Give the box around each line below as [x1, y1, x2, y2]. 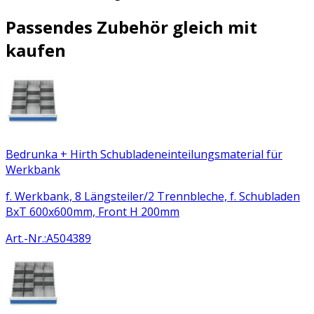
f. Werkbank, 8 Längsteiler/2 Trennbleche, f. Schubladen [6, 188, 300, 204]
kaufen [6, 38, 66, 62]
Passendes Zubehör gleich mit [6, 15, 257, 39]
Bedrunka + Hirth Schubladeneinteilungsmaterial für [6, 146, 282, 162]
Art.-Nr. [6, 230, 44, 246]
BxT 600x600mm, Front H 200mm [6, 203, 179, 219]
